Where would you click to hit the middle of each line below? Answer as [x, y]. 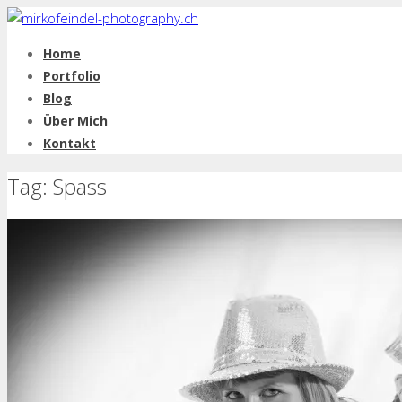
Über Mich [75, 121]
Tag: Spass [57, 186]
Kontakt [70, 143]
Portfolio [72, 76]
